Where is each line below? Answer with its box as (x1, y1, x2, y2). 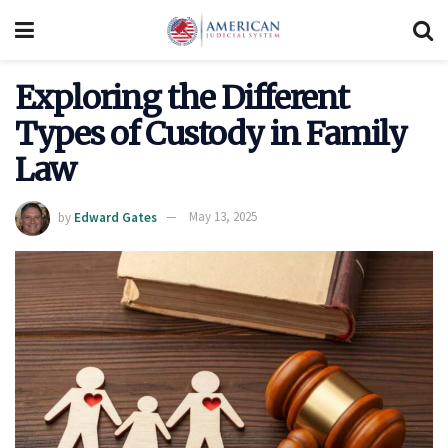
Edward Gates (74, 208, 157, 226)
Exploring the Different (15, 78, 349, 118)
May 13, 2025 (189, 208, 257, 226)
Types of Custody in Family (15, 114, 407, 154)
